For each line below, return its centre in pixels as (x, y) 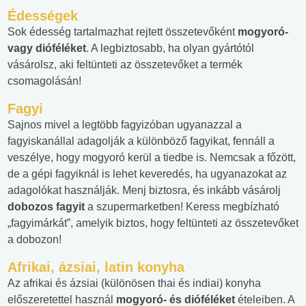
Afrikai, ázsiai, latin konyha (96, 267)
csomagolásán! (44, 81)
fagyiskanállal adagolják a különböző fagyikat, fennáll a (141, 141)
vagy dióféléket (47, 48)
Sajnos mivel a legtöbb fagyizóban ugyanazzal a (125, 125)
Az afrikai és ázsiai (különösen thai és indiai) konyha (134, 283)
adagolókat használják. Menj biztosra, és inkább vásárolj (144, 191)
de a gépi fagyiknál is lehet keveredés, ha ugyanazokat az (147, 174)
